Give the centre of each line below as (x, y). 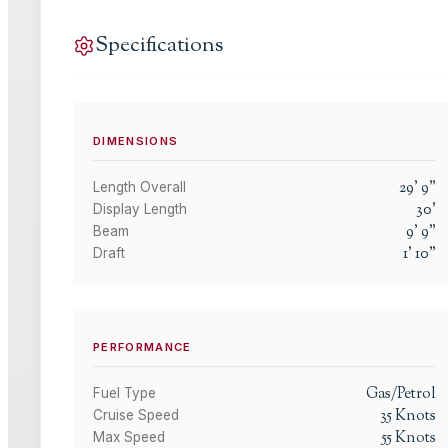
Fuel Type (124, 392)
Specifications (159, 46)
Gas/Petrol (401, 393)
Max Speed (129, 436)
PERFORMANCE (142, 346)
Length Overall (139, 186)
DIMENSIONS (136, 140)
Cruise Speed (136, 414)
